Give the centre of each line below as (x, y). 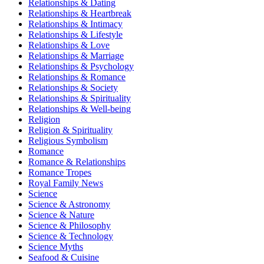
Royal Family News (66, 183)
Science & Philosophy (70, 225)
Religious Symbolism (68, 140)
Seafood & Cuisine (64, 257)
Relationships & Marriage (76, 55)
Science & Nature (61, 214)
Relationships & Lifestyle (75, 34)
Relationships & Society (73, 87)
